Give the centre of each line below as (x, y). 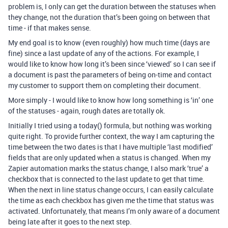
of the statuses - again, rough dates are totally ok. (87, 111)
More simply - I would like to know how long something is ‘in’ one (111, 100)
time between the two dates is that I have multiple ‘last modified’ (110, 147)
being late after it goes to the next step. (70, 222)
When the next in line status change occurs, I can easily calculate (111, 190)
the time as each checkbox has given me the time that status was (111, 200)
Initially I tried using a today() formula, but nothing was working (110, 125)
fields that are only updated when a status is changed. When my (109, 158)
